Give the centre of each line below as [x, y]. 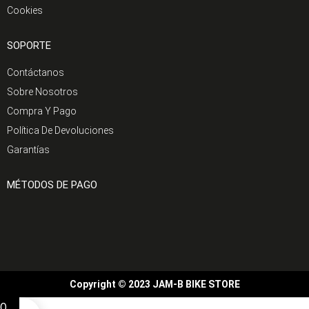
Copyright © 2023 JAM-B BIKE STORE [154, 284]
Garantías [28, 150]
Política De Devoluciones [60, 130]
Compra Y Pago [42, 111]
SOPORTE [29, 46]
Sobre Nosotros [42, 92]
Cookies [25, 10]
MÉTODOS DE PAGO [52, 185]
